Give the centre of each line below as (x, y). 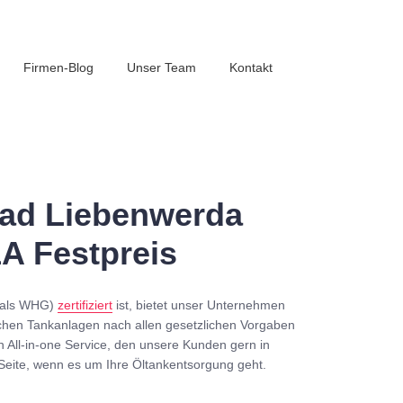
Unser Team (161, 67)
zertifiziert (85, 305)
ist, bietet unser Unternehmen (199, 305)
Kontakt (251, 67)
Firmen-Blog (58, 67)
